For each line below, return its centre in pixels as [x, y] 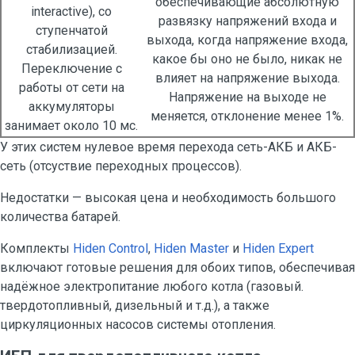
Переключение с [71, 69]
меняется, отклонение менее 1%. [247, 116]
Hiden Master [191, 248]
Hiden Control [111, 248]
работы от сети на [71, 88]
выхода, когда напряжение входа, [247, 40]
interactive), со [71, 11]
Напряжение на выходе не [247, 97]
